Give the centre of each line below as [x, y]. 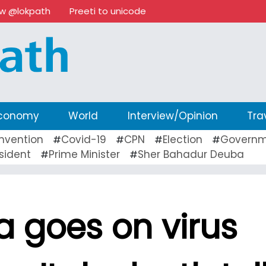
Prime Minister [84, 154]
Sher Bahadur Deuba [191, 154]
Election [183, 139]
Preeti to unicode [108, 11]
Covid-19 [84, 139]
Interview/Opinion [172, 115]
